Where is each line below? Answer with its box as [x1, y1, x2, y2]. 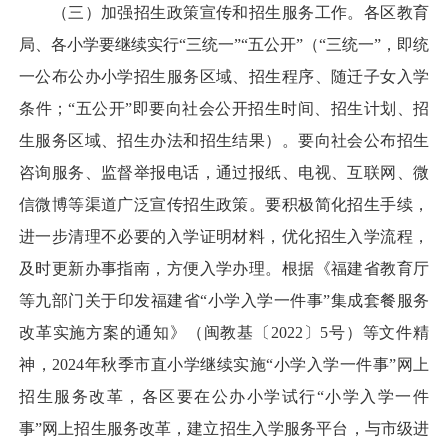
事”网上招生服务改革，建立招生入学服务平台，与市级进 [19, 419, 429, 437]
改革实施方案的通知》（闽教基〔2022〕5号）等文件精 [19, 323, 429, 341]
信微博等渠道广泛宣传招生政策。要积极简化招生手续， [19, 195, 429, 213]
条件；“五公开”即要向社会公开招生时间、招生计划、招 [19, 99, 429, 117]
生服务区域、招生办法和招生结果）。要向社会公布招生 [19, 131, 429, 149]
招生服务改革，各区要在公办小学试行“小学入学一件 [19, 387, 429, 405]
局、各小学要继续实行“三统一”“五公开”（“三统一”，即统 [19, 35, 429, 53]
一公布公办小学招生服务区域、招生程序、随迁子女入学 [19, 67, 429, 85]
